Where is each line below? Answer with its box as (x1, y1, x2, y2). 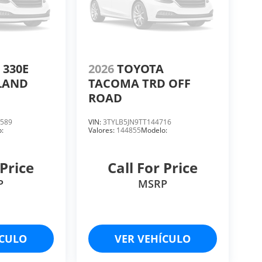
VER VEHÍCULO (114, 231, 191, 246)
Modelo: (140, 125, 167, 135)
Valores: (88, 125, 116, 135)
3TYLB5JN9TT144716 (102, 116, 171, 127)
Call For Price (107, 157, 198, 177)
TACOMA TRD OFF (88, 75, 191, 91)
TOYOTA (116, 60, 167, 77)
